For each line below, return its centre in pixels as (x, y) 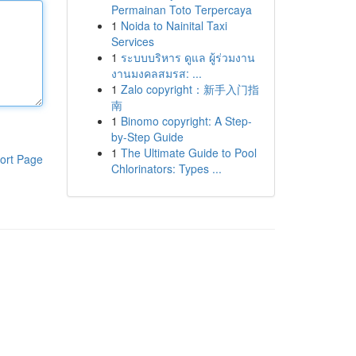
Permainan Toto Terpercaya (181, 10)
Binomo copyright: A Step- (186, 121)
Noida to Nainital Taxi (174, 25)
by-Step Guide (147, 137)
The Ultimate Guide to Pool (188, 153)
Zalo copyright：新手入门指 (190, 89)
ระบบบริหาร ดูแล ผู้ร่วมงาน (188, 57)
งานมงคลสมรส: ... (156, 73)
